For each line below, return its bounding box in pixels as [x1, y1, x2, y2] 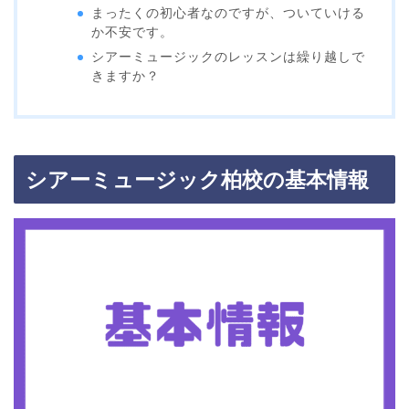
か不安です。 [91, 26, 174, 40]
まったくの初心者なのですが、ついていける [91, 6, 366, 21]
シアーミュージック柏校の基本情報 [26, 168, 369, 193]
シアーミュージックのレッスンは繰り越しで [91, 50, 366, 65]
